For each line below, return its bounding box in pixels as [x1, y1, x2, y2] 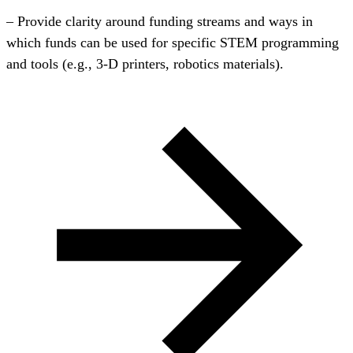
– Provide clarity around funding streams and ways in [6, 13, 313, 30]
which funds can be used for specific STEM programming [6, 35, 339, 51]
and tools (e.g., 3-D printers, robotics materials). [6, 56, 284, 72]
